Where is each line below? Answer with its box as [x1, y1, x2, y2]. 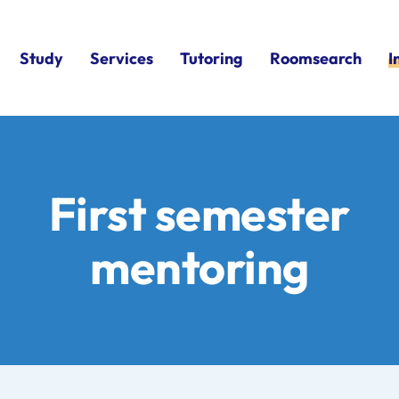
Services [90, 47, 153, 69]
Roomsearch [270, 47, 362, 69]
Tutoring [180, 47, 243, 69]
